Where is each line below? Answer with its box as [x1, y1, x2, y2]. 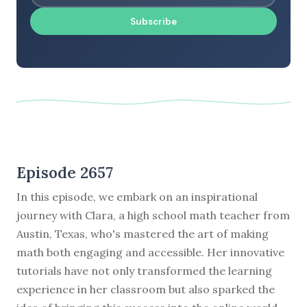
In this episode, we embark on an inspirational [16, 189, 258, 204]
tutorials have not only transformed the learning [16, 263, 272, 278]
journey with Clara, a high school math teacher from [16, 208, 290, 222]
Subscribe [130, 15, 177, 27]
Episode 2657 [16, 162, 113, 182]
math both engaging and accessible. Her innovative [16, 245, 284, 259]
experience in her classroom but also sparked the [16, 282, 275, 296]
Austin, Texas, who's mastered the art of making [16, 226, 269, 241]
